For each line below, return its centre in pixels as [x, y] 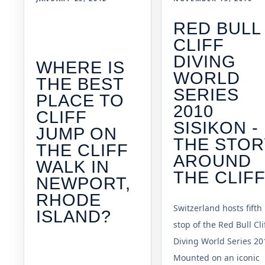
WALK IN [73, 167]
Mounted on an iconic [216, 258]
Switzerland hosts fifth [218, 208]
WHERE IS [81, 67]
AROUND [213, 161]
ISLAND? [74, 216]
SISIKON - [216, 128]
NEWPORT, [84, 183]
